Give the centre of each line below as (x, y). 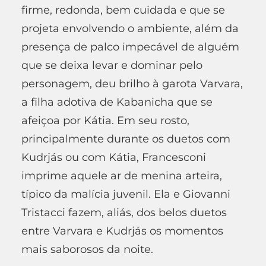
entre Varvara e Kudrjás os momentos (122, 231)
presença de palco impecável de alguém (130, 47)
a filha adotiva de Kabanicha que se (117, 102)
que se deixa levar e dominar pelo (112, 65)
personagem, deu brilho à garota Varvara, (132, 83)
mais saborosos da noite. (90, 249)
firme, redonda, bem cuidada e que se (123, 10)
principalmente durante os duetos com (126, 139)
